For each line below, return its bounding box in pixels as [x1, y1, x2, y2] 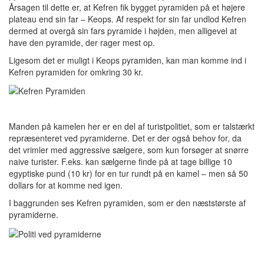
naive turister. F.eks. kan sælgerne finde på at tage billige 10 [9, 156, 232, 168]
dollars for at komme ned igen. [9, 179, 123, 192]
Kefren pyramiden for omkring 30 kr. [9, 65, 143, 78]
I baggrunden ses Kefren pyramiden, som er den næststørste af [9, 197, 246, 209]
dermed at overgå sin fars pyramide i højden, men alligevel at [9, 24, 237, 37]
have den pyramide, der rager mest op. [9, 36, 155, 48]
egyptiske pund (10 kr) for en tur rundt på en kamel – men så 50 [9, 167, 248, 180]
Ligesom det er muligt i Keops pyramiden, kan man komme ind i [9, 54, 246, 66]
